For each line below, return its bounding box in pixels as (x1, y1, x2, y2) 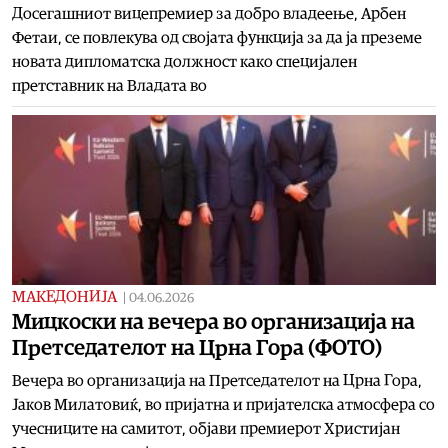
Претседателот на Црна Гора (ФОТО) (12, 336, 382, 359)
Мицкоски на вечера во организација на (12, 310, 415, 333)
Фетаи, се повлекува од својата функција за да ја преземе (12, 29, 422, 46)
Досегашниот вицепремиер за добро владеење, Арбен (12, 5, 406, 22)
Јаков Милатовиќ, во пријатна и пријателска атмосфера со (12, 396, 435, 413)
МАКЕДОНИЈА (12, 288, 117, 305)
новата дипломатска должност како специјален (12, 53, 357, 70)
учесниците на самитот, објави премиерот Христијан (12, 420, 400, 437)
